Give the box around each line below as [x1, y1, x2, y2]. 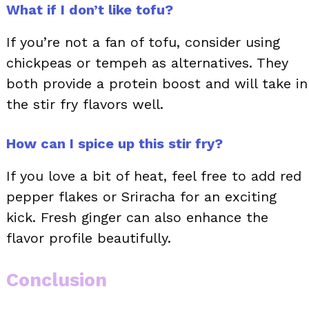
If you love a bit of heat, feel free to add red [6, 168, 301, 185]
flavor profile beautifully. [6, 230, 171, 247]
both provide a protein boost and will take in [6, 75, 308, 92]
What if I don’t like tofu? [6, 1, 173, 19]
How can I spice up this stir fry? [6, 135, 223, 152]
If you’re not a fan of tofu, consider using [6, 34, 280, 51]
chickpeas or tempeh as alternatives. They [6, 54, 288, 72]
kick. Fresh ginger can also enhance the [6, 209, 268, 226]
